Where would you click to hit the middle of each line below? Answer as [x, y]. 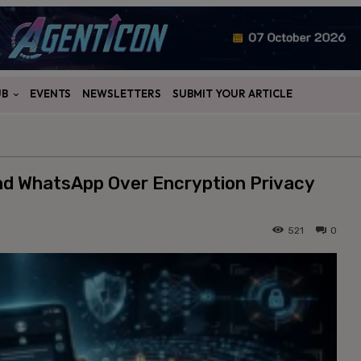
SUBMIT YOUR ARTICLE [232, 94]
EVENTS [50, 94]
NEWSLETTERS [122, 94]
